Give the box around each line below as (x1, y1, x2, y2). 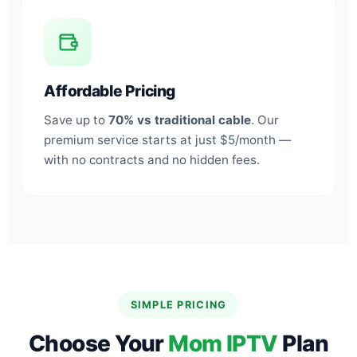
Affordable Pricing (44, 80, 176, 100)
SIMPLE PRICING (130, 298, 227, 311)
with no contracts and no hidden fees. (44, 151, 260, 167)
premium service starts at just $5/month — (44, 131, 291, 147)
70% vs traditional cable (108, 112, 251, 127)
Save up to (44, 112, 108, 127)
